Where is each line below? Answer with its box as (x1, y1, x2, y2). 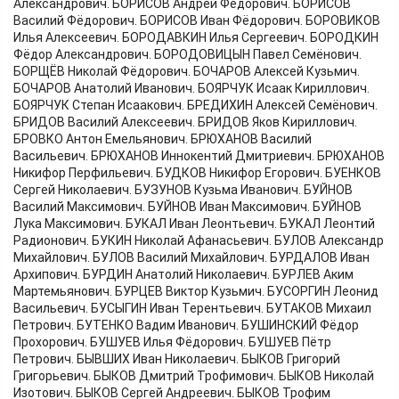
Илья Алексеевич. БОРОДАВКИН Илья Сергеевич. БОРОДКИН (13, 30, 379, 45)
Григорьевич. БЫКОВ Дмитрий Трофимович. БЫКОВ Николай (13, 369, 374, 384)
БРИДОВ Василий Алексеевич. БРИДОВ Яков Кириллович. (13, 115, 357, 130)
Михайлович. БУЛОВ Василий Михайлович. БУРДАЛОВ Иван (13, 250, 370, 265)
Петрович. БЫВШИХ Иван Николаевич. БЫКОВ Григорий (13, 352, 340, 367)
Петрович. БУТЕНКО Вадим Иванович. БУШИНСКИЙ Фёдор (13, 318, 359, 333)
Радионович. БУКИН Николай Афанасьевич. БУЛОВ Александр (13, 233, 384, 248)
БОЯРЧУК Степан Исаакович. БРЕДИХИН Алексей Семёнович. (13, 98, 378, 113)
